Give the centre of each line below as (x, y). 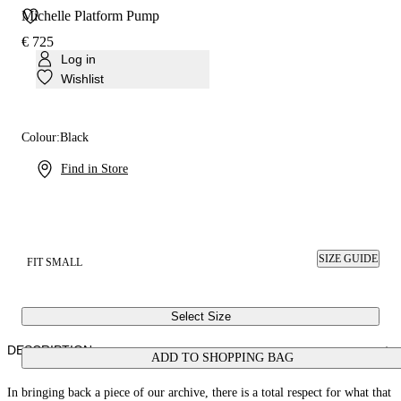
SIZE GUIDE (348, 259)
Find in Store (94, 169)
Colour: (41, 137)
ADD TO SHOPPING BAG (222, 358)
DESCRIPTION (50, 350)
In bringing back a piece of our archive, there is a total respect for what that (199, 392)
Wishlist (82, 78)
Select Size (200, 316)
